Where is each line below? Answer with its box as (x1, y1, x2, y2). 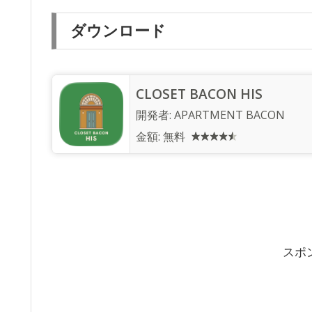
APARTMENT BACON (174, 107, 285, 123)
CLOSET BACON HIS (136, 84, 263, 103)
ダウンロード (70, 22, 166, 40)
